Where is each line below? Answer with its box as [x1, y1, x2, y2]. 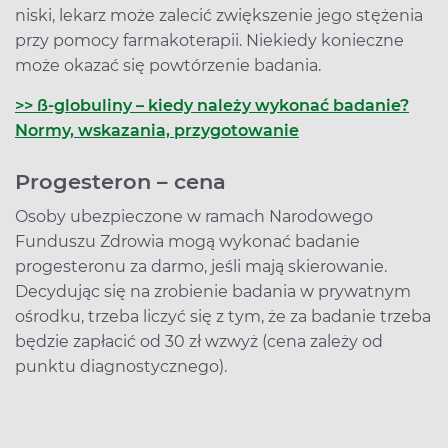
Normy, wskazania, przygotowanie [15, 120, 299, 140]
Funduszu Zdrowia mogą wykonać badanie [15, 231, 360, 251]
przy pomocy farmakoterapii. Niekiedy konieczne [15, 30, 404, 50]
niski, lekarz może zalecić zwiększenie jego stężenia [15, 5, 423, 25]
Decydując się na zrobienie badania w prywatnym [15, 281, 411, 301]
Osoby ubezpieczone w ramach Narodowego [15, 206, 373, 226]
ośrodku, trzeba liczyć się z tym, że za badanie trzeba [15, 306, 431, 326]
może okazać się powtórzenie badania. [15, 55, 321, 75]
